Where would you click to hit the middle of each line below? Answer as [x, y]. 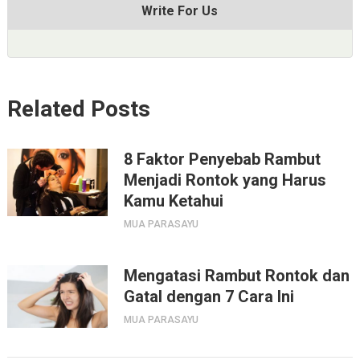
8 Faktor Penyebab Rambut [222, 159]
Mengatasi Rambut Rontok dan [236, 275]
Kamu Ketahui [173, 200]
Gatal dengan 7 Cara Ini [209, 296]
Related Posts [78, 108]
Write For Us [180, 11]
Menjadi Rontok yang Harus [225, 180]
